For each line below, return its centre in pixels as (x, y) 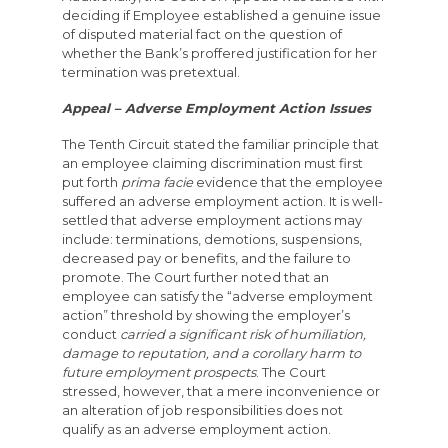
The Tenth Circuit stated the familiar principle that (220, 144)
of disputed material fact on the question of (201, 34)
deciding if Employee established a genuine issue (221, 15)
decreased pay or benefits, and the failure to (206, 258)
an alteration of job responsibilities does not (202, 410)
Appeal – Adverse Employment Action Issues (216, 108)
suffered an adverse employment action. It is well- (222, 201)
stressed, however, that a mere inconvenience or (220, 391)
